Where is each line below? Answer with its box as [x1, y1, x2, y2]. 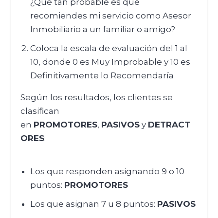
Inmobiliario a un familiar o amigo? [30, 24, 175, 34]
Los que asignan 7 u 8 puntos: [30, 199, 157, 209]
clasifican [20, 106, 60, 116]
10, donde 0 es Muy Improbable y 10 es [30, 57, 190, 67]
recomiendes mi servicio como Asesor [30, 10, 191, 20]
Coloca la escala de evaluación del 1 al [30, 43, 187, 54]
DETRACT [148, 120, 191, 130]
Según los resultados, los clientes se [20, 92, 173, 103]
